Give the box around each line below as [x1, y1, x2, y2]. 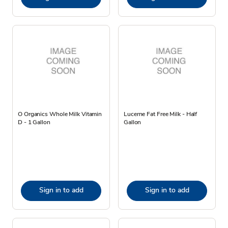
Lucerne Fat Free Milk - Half [124, 109, 197, 118]
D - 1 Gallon [18, 118, 50, 126]
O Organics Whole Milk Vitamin [18, 109, 102, 118]
